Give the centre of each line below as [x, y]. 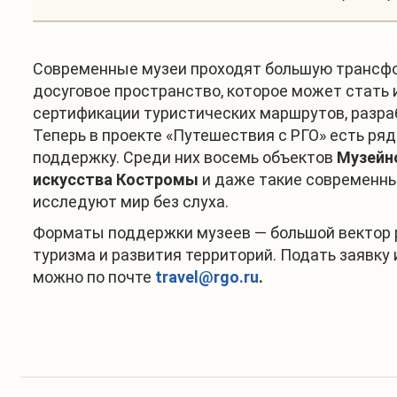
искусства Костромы [116, 179]
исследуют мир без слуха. [132, 201]
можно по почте [94, 276]
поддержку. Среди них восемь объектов [185, 157]
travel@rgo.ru [207, 276]
